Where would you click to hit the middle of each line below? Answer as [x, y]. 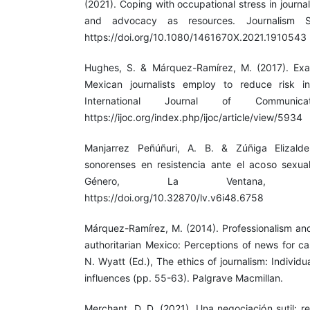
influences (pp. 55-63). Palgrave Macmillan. [184, 278]
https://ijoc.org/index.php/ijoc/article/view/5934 [193, 118]
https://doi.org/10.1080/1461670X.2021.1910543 [195, 37]
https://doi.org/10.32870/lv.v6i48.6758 [174, 198]
